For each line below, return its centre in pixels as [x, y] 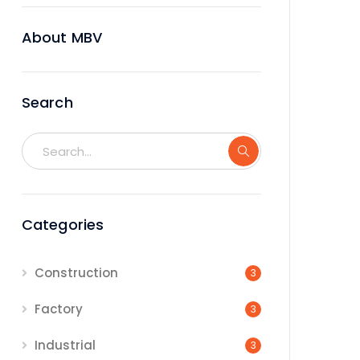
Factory [59, 309]
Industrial [65, 346]
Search [47, 103]
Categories [63, 225]
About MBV [62, 38]
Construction [76, 273]
